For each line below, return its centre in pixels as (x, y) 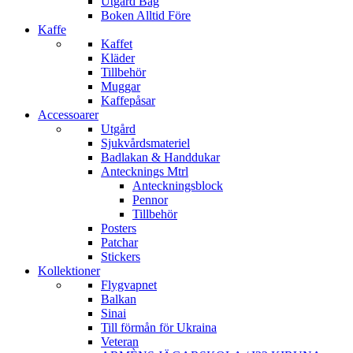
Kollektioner (69, 271)
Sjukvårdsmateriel (145, 143)
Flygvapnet (129, 285)
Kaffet (117, 44)
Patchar (119, 243)
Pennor (150, 200)
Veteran (120, 342)
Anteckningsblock (178, 186)
